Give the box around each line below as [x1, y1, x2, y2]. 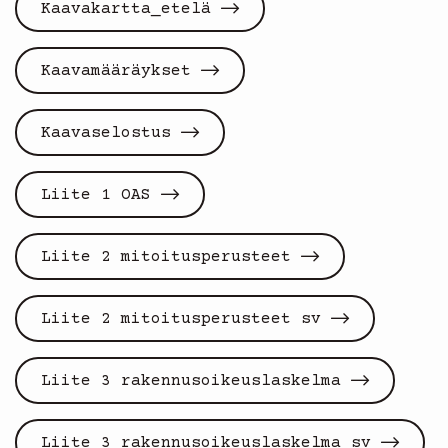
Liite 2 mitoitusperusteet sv [41, 309, 321, 328]
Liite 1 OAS [41, 185, 151, 204]
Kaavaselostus [41, 123, 171, 142]
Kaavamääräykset [41, 61, 191, 80]
